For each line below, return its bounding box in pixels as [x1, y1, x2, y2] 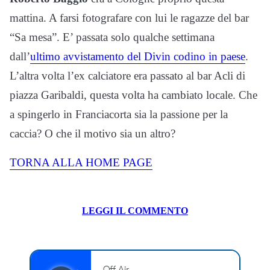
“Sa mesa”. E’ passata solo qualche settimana [10, 30, 215, 43]
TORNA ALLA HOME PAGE [10, 155, 152, 169]
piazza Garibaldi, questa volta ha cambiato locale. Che [10, 88, 257, 101]
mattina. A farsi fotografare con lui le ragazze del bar [10, 11, 249, 24]
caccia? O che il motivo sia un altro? [10, 127, 175, 140]
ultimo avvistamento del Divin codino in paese [30, 49, 245, 63]
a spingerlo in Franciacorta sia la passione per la [10, 107, 228, 121]
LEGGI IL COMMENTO [82, 205, 188, 216]
